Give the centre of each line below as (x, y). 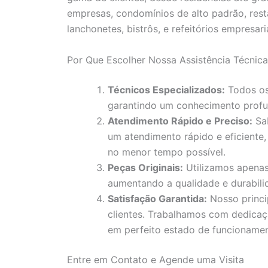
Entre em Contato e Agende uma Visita (156, 259)
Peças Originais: (145, 167)
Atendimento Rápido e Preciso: (180, 121)
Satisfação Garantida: (157, 198)
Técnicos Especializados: (166, 89)
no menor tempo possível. (167, 152)
